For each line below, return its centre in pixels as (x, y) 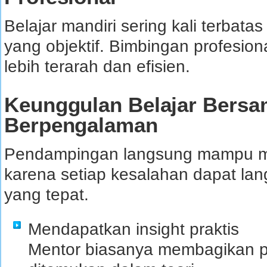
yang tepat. (46, 194)
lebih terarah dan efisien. (97, 66)
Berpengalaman (81, 125)
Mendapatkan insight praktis (133, 229)
